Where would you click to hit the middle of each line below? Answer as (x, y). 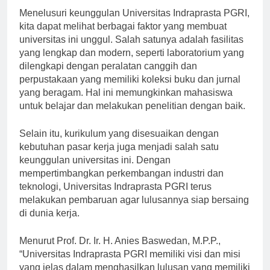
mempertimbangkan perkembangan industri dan (121, 184)
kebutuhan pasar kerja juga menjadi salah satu (119, 157)
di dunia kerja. (49, 224)
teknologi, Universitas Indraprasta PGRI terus (115, 197)
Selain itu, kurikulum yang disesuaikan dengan (119, 144)
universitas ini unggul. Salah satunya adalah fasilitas (131, 50)
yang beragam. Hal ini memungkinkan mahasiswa (126, 103)
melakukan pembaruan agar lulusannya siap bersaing (134, 210)
